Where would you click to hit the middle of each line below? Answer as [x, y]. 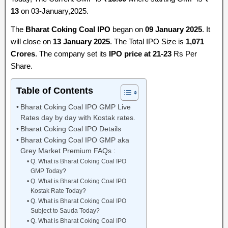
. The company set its [72, 54]
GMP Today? [48, 171]
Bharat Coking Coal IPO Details [70, 129]
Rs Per [184, 54]
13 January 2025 [81, 41]
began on [127, 29]
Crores [23, 54]
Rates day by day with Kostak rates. [78, 118]
